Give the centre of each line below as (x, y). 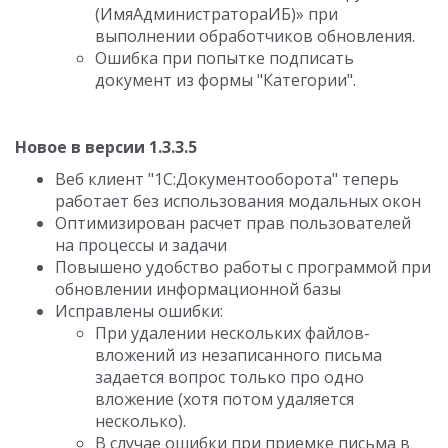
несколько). (140, 421)
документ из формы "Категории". (225, 80)
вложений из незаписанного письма (238, 355)
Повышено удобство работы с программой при (243, 267)
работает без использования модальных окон (238, 201)
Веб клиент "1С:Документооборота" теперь (227, 179)
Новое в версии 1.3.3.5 (106, 147)
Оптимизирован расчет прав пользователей (233, 223)
